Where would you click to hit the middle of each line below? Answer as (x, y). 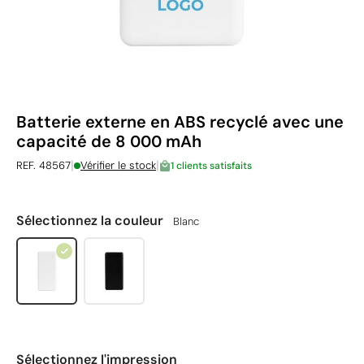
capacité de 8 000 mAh (109, 141)
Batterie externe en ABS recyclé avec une (180, 122)
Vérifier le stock (118, 165)
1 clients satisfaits (211, 165)
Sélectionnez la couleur (91, 221)
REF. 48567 (43, 165)
